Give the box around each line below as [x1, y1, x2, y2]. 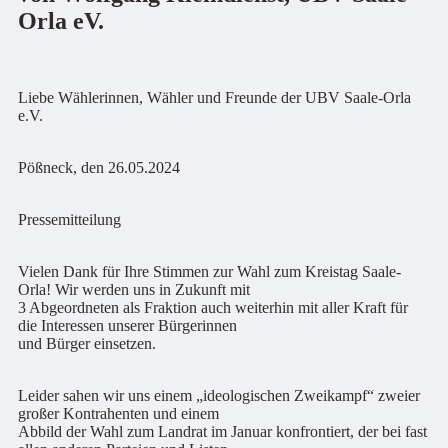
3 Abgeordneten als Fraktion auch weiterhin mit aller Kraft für [18, 298, 408, 316]
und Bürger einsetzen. [18, 334, 156, 352]
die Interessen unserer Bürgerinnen [18, 316, 237, 334]
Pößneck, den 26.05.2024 [18, 158, 180, 176]
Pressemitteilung [18, 210, 121, 228]
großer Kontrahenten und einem [18, 404, 219, 422]
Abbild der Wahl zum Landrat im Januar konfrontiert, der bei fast [18, 422, 427, 440]
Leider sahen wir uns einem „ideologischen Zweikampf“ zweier [18, 386, 420, 404]
